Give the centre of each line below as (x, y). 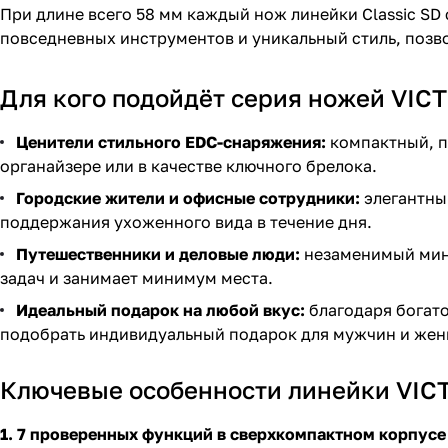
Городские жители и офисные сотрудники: (188, 198)
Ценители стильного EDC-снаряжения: (171, 142)
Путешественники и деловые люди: (158, 254)
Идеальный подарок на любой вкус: (160, 310)
